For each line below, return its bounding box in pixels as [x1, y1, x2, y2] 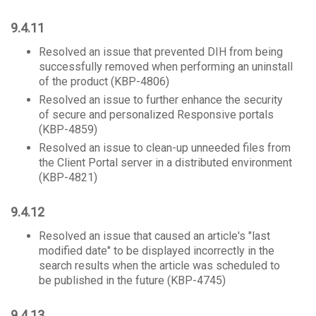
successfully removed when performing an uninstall [39, 60, 293, 73]
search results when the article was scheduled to [39, 259, 280, 272]
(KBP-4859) [39, 123, 97, 136]
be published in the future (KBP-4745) [39, 274, 226, 287]
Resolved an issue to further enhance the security [39, 93, 283, 107]
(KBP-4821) [39, 171, 97, 184]
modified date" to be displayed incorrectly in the [39, 244, 274, 257]
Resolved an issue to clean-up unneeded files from [39, 141, 291, 154]
